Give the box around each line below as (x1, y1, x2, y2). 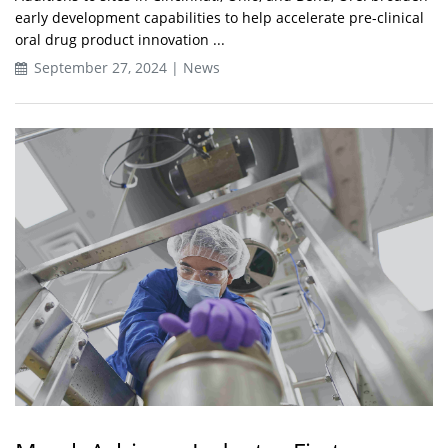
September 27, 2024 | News (30, 57, 220, 77)
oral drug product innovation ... (15, 29, 225, 49)
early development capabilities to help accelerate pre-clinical (15, 7, 424, 27)
